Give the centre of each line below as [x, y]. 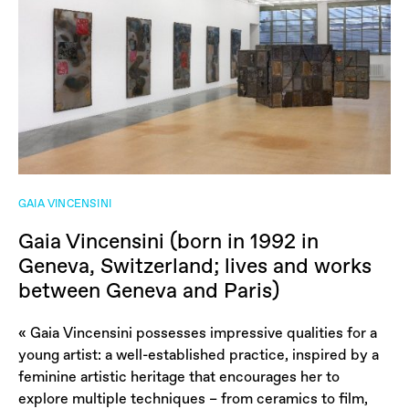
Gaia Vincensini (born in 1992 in [168, 241]
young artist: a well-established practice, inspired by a [199, 355]
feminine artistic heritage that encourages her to [179, 377]
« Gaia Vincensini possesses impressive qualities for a [198, 333]
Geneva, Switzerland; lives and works [195, 266]
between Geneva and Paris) [149, 291]
